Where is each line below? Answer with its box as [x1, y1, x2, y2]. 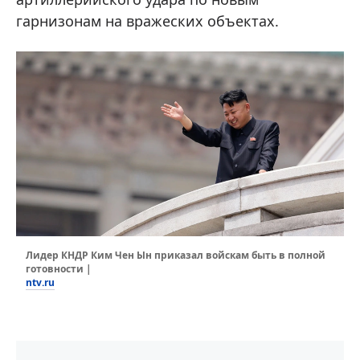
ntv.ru [26, 275, 55, 289]
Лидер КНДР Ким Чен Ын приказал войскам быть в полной [26, 247, 325, 262]
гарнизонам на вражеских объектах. [16, 11, 279, 31]
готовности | [26, 261, 92, 276]
